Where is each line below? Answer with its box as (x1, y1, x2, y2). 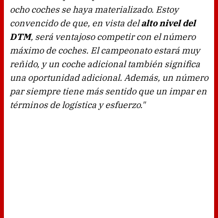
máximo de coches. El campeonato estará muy (10, 45, 200, 56)
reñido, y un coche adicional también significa (10, 58, 200, 70)
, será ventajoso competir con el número (31, 31, 196, 43)
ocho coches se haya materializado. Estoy (10, 4, 179, 16)
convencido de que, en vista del (10, 18, 141, 29)
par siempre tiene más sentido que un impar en (10, 86, 207, 97)
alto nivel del (141, 18, 196, 29)
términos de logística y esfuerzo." (10, 99, 145, 111)
